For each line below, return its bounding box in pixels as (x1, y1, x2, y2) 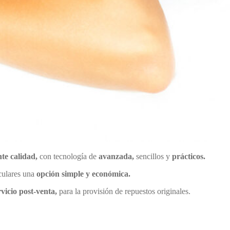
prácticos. (172, 152, 205, 161)
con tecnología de (37, 152, 97, 161)
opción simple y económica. (36, 169, 130, 178)
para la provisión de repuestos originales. (57, 187, 190, 196)
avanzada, (97, 152, 134, 161)
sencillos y (134, 152, 172, 161)
